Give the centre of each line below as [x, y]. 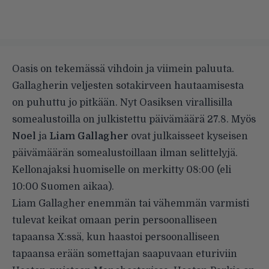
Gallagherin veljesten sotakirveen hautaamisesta [128, 86]
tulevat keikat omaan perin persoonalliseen [115, 221]
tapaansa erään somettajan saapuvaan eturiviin [125, 254]
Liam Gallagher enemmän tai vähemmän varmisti [131, 204]
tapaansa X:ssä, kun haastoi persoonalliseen [116, 237]
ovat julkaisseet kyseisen [188, 137]
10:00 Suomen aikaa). [63, 187]
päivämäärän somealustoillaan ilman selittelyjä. [125, 153]
